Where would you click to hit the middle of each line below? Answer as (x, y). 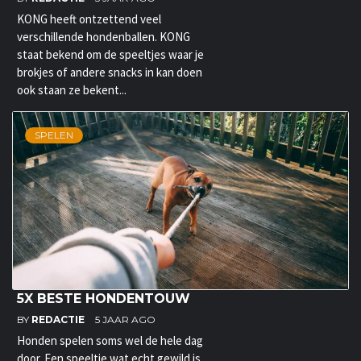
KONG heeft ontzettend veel (89, 19)
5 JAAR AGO (125, 320)
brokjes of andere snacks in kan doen (110, 73)
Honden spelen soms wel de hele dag (110, 341)
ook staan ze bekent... (72, 90)
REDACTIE (59, 320)
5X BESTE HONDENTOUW (104, 299)
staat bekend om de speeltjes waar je (110, 55)
